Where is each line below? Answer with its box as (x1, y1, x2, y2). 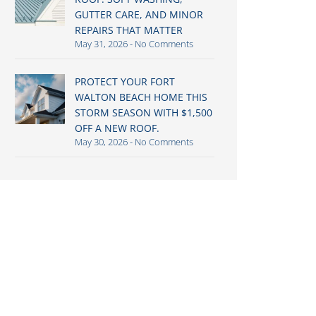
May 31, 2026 (74, 37, 130, 50)
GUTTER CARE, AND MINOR (74, 8, 203, 21)
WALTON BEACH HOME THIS (74, 90, 207, 104)
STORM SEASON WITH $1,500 (74, 106, 212, 119)
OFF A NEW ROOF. (74, 121, 159, 135)
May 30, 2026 (74, 135, 130, 148)
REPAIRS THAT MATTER (74, 23, 183, 37)
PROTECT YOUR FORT (74, 75, 175, 88)
